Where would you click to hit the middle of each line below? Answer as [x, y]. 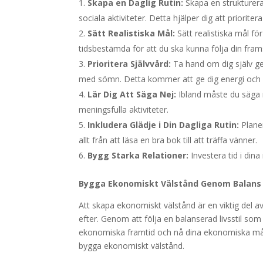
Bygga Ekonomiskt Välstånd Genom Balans [170, 183]
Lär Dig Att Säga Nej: [132, 94]
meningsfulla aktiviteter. [124, 109]
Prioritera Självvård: [129, 64]
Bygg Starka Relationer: [138, 155]
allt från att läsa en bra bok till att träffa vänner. [168, 140]
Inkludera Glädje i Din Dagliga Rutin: [163, 125]
